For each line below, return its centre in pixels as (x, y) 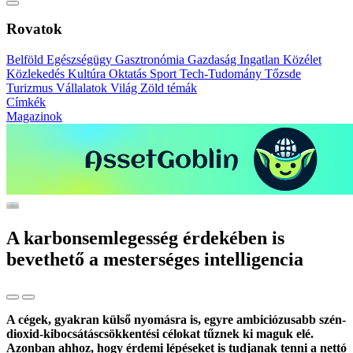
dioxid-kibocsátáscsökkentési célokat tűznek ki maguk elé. (160, 333)
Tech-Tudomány (222, 74)
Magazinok (34, 117)
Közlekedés (37, 74)
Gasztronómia (151, 60)
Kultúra (88, 74)
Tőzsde (283, 74)
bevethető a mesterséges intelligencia (155, 260)
